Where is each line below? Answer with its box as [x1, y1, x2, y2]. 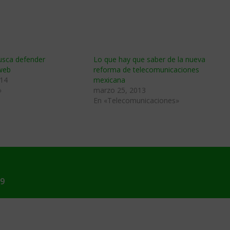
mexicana [93, 75, 125, 85]
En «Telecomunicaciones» [93, 95, 179, 105]
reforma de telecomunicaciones [93, 65, 199, 74]
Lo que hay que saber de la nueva [93, 54, 205, 64]
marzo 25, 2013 [93, 85, 146, 95]
